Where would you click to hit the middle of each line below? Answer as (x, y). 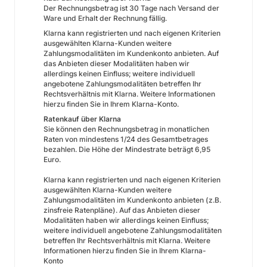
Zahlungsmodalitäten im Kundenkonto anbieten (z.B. (132, 200)
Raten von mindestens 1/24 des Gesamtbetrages (126, 139)
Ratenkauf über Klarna (82, 119)
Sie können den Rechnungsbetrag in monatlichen (126, 129)
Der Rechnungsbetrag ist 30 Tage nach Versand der (131, 8)
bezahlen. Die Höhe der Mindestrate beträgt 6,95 (127, 149)
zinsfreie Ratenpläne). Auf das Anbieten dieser (122, 210)
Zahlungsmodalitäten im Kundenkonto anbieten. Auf (131, 53)
